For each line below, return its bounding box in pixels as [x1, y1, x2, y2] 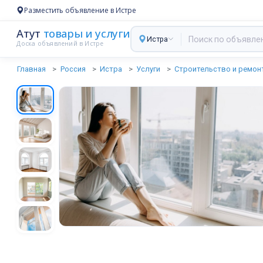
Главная [17, 65, 46, 73]
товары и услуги [40, 26, 131, 41]
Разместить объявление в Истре [24, 5, 137, 15]
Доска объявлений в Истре [16, 39, 104, 48]
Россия [60, 65, 86, 73]
